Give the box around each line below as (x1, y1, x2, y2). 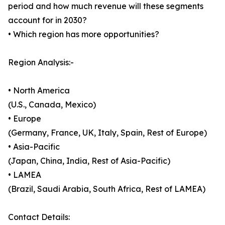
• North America (8, 85, 70, 96)
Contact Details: (8, 212, 70, 222)
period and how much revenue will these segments (8, 1, 203, 12)
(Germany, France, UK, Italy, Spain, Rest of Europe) (8, 128, 207, 138)
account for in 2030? (8, 15, 87, 26)
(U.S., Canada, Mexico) (8, 99, 96, 110)
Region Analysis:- (8, 57, 74, 68)
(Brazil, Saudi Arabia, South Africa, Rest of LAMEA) (8, 184, 205, 194)
